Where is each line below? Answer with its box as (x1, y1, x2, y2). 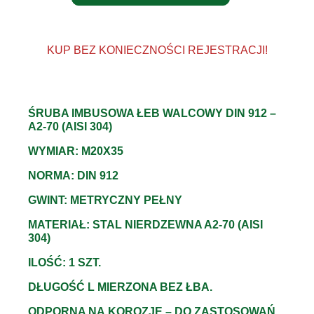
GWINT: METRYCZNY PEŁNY (28, 193, 182, 206)
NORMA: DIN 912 (28, 169, 118, 182)
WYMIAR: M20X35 (28, 144, 123, 157)
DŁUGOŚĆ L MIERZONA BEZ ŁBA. (28, 280, 212, 293)
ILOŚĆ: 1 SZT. (28, 256, 101, 268)
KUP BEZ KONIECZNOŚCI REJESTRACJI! (46, 43, 268, 56)
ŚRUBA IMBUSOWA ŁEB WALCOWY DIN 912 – (28, 107, 276, 119)
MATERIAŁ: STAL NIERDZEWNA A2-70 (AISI (28, 218, 263, 231)
